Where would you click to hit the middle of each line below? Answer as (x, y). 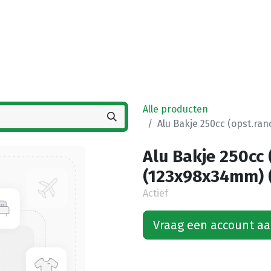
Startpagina (74, 43)
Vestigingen (184, 43)
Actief (155, 193)
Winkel (133, 43)
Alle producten (175, 109)
